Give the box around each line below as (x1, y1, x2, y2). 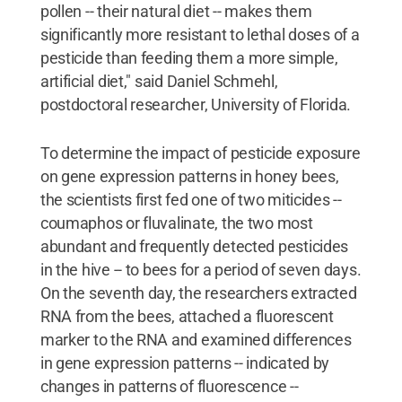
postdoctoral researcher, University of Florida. (39, 94, 352, 114)
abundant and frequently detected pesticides (39, 236, 349, 256)
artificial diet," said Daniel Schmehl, (39, 71, 278, 91)
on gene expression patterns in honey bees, (39, 166, 339, 186)
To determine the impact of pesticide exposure (39, 143, 361, 162)
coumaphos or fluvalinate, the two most (39, 213, 313, 232)
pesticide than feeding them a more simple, (39, 48, 338, 67)
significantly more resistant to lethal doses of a (39, 24, 360, 44)
